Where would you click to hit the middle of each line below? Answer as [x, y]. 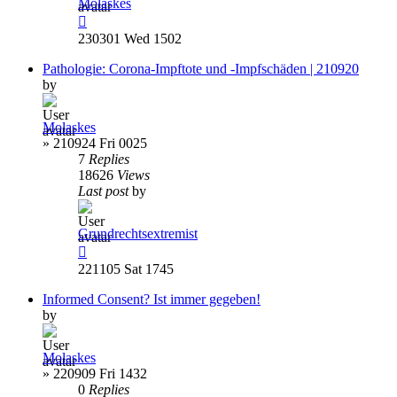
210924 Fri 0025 [100, 143]
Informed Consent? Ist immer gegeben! [152, 299]
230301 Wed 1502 [130, 38]
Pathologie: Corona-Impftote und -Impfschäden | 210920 [201, 68]
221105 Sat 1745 [126, 269]
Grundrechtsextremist [138, 233]
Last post [105, 191]
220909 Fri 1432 [100, 373]
